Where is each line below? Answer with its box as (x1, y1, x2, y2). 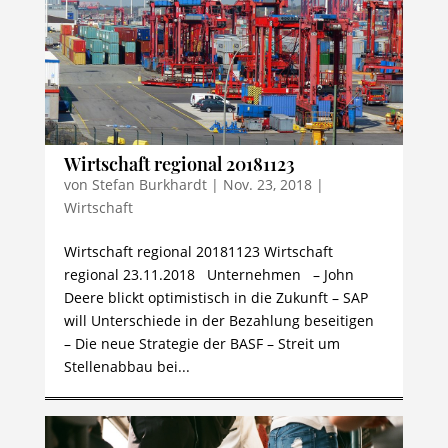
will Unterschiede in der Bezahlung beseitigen (63, 311, 374, 330)
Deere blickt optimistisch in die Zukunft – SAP (63, 288, 368, 307)
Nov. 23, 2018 (222, 175, 312, 194)
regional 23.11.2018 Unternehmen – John (63, 265, 354, 284)
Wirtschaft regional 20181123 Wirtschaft (63, 242, 333, 261)
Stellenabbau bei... (63, 357, 190, 376)
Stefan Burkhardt (91, 175, 207, 194)
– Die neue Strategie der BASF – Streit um (63, 334, 340, 353)
